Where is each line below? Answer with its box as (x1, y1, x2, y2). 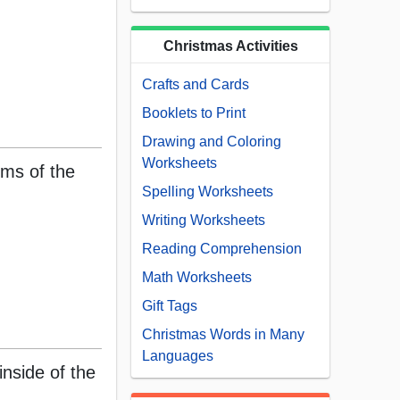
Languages (142, 348, 213, 364)
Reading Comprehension (142, 241, 302, 257)
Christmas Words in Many (142, 327, 304, 343)
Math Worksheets (142, 270, 252, 286)
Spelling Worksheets (142, 184, 273, 200)
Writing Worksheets (142, 212, 265, 229)
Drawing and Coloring (142, 134, 281, 150)
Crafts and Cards (142, 77, 249, 93)
